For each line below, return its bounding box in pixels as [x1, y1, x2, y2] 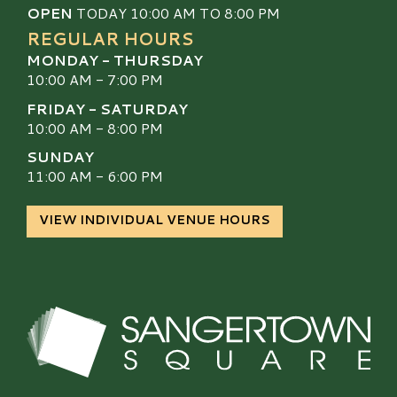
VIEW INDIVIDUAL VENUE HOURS [39, 210, 270, 229]
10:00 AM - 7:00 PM [27, 69, 163, 90]
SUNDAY [27, 146, 94, 167]
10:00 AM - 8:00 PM [27, 117, 163, 138]
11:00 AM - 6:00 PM [27, 166, 163, 187]
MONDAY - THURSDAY [27, 50, 203, 71]
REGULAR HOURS [27, 27, 193, 51]
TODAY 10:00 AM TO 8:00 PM [73, 3, 280, 24]
